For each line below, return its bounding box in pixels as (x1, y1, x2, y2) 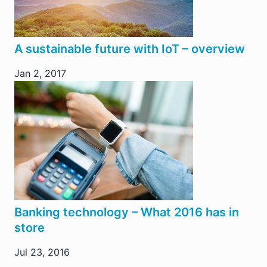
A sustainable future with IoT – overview (14, 41, 245, 56)
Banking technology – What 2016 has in (14, 204, 239, 219)
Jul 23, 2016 (14, 246, 70, 258)
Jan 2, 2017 (14, 67, 66, 79)
